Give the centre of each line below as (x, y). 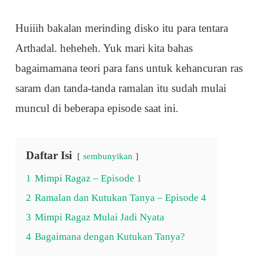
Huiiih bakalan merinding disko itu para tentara (122, 28)
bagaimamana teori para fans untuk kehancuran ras (129, 68)
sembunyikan (108, 156)
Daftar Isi (49, 156)
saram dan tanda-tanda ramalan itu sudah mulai (121, 88)
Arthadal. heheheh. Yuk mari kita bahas (104, 48)
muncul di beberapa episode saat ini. (97, 108)
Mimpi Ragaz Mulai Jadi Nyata (100, 217)
